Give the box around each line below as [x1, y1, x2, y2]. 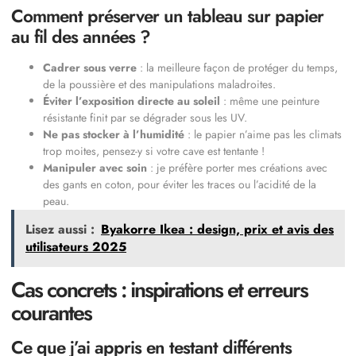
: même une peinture [220, 93, 319, 110]
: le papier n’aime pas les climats [184, 126, 342, 143]
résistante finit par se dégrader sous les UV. [43, 110, 247, 126]
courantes [11, 297, 91, 329]
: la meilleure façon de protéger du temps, [137, 60, 338, 76]
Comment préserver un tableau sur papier [11, 3, 323, 29]
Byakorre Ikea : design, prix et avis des [101, 220, 334, 239]
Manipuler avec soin [43, 160, 147, 176]
